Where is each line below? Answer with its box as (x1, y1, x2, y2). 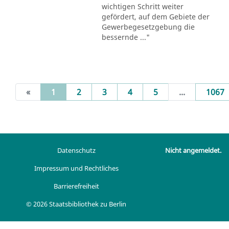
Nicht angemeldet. (165, 146, 221, 155)
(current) (55, 85, 90, 97)
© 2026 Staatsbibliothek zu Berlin (26, 199, 127, 209)
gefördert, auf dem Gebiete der (101, 11, 210, 21)
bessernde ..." (101, 32, 150, 42)
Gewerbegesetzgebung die (101, 21, 195, 32)
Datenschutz (57, 146, 96, 155)
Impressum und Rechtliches (34, 164, 119, 173)
